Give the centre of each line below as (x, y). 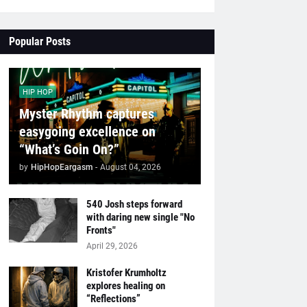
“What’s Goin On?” (69, 149)
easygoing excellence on (87, 132)
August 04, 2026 (130, 167)
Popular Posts (39, 41)
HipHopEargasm (61, 167)
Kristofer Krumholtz (126, 273)
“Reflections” (113, 299)
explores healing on (125, 286)
